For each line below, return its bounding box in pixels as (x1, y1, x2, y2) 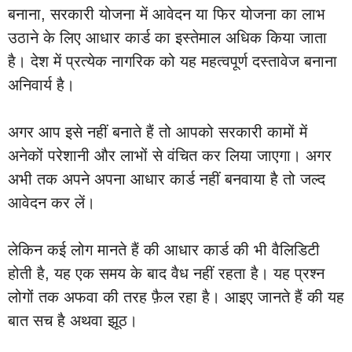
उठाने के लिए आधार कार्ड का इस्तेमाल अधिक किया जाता (8, 29, 327, 46)
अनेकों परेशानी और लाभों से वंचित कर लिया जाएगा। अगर (8, 147, 332, 164)
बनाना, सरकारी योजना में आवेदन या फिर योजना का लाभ (8, 5, 325, 23)
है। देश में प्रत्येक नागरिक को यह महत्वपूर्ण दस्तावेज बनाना (8, 53, 337, 70)
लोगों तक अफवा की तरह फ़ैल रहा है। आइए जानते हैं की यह (8, 288, 344, 306)
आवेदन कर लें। (8, 194, 95, 211)
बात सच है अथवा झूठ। (8, 312, 137, 329)
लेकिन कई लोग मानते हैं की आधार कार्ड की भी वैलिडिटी (8, 241, 320, 258)
